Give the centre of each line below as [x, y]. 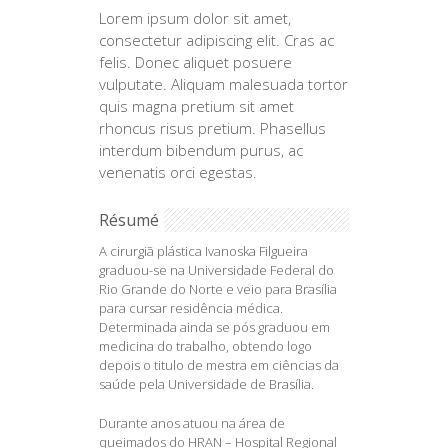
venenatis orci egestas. [178, 171]
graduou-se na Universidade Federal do [216, 269]
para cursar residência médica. [191, 307]
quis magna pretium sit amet [196, 105]
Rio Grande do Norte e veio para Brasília [218, 288]
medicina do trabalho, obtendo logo [205, 345]
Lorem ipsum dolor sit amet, [195, 17]
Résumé [129, 219]
